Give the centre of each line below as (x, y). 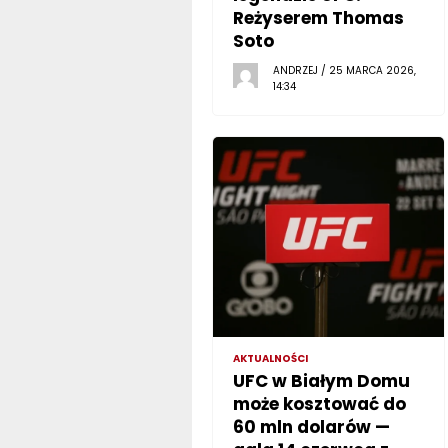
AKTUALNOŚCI (270, 358)
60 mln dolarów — (311, 426)
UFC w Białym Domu (321, 380)
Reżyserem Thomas (318, 17)
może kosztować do (319, 403)
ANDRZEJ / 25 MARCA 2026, (344, 70)
